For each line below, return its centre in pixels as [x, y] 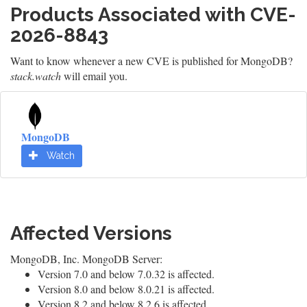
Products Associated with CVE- [153, 15]
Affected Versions [91, 233]
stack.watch [36, 76]
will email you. [94, 76]
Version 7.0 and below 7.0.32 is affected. [126, 274]
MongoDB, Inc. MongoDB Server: [86, 259]
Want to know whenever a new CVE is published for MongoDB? [151, 61]
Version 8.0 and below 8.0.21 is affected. [126, 289]
